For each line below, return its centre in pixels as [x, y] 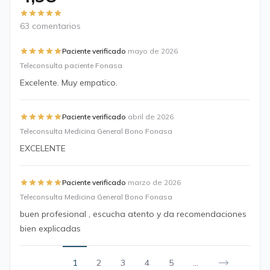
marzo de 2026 [154, 182]
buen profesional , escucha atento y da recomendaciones [133, 214]
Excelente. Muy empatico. [69, 83]
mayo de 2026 [153, 51]
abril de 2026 [151, 117]
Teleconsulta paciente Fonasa [71, 65]
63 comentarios [50, 26]
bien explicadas [50, 228]
